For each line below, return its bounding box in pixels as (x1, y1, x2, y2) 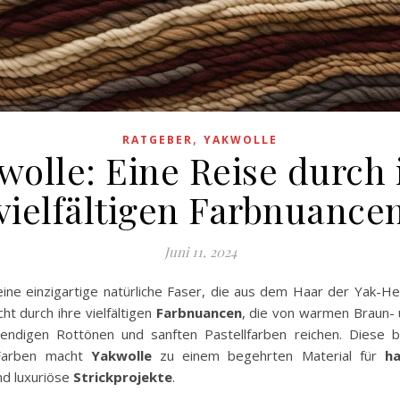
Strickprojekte (73, 368, 172, 387)
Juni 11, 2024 (163, 243, 237, 262)
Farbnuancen (155, 304, 242, 322)
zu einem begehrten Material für (151, 346, 386, 365)
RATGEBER (122, 132, 193, 148)
